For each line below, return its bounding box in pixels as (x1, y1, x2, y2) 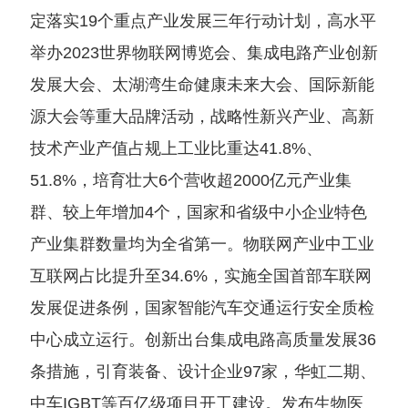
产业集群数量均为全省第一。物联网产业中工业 (29, 235, 374, 253)
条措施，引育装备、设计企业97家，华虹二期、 (29, 362, 376, 381)
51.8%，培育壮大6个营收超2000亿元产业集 (29, 171, 352, 189)
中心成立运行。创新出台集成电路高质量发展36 (29, 331, 376, 349)
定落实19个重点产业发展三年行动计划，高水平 (29, 12, 376, 30)
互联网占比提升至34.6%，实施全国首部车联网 (29, 267, 372, 285)
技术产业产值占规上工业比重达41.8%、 (29, 139, 322, 158)
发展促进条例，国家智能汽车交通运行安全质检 (29, 299, 374, 317)
